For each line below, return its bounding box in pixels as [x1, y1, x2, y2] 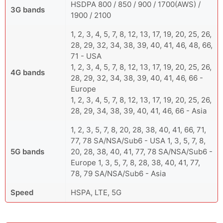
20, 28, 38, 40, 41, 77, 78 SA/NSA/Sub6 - [71, 147, 213, 157]
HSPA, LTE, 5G [71, 188, 121, 198]
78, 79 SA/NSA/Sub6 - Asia [71, 169, 166, 179]
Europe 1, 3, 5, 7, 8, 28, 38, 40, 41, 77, [71, 158, 200, 168]
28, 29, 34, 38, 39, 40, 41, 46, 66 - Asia [71, 106, 207, 116]
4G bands [10, 68, 45, 78]
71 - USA [71, 51, 102, 61]
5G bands [10, 147, 44, 157]
